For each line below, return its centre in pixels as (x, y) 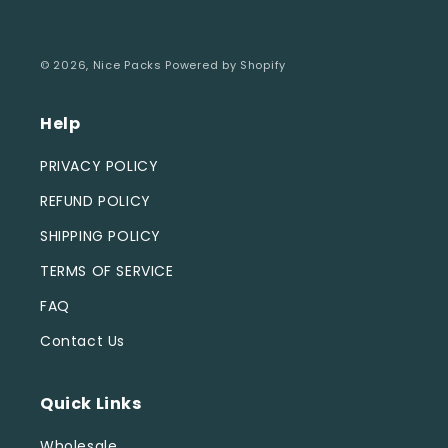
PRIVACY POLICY (99, 166)
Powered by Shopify (225, 65)
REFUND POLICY (95, 201)
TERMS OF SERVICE (107, 271)
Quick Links (91, 403)
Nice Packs (127, 65)
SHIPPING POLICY (100, 236)
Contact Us (82, 341)
